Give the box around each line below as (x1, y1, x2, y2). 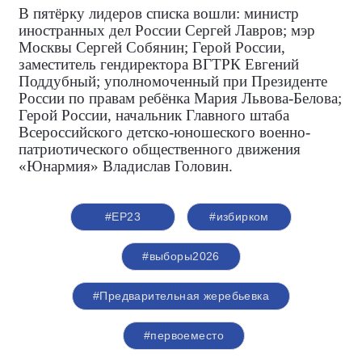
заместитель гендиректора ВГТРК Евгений (19, 56, 299, 73)
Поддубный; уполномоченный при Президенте (19, 73, 327, 90)
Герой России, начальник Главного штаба (19, 107, 289, 124)
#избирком (209, 210, 269, 223)
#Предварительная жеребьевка (92, 289, 270, 302)
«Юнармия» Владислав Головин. (19, 158, 233, 175)
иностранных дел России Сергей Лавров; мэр (19, 22, 315, 39)
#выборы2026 (142, 250, 220, 263)
